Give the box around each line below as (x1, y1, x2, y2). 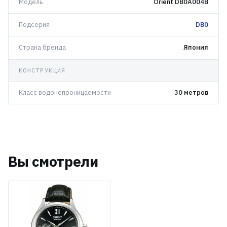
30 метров (174, 88, 208, 97)
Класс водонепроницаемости (19, 88, 111, 97)
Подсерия (19, 20, 50, 29)
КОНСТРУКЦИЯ (19, 66, 66, 74)
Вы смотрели (8, 152, 98, 171)
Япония (183, 43, 208, 52)
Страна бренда (19, 43, 66, 52)
